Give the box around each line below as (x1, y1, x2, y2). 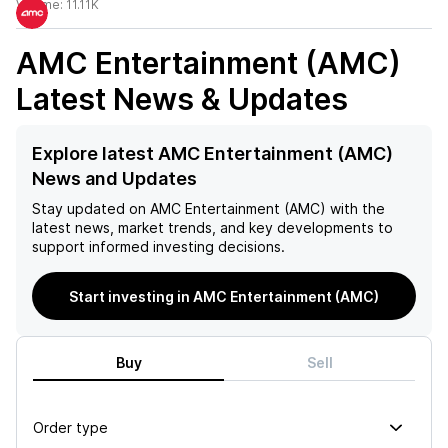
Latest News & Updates (16, 81, 348, 117)
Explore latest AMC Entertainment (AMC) (32, 143, 393, 164)
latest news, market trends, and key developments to (32, 219, 393, 236)
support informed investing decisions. (32, 238, 285, 255)
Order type (33, 418, 108, 436)
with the (326, 200, 385, 217)
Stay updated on (32, 200, 146, 217)
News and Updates (32, 168, 197, 189)
